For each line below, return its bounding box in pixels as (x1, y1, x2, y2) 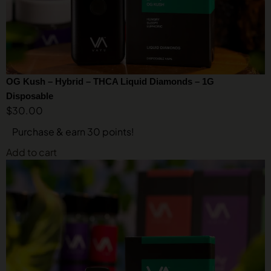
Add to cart (6, 146, 57, 158)
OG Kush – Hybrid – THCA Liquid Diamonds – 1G (6, 76, 214, 87)
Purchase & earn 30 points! (12, 125, 134, 138)
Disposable (6, 91, 53, 101)
